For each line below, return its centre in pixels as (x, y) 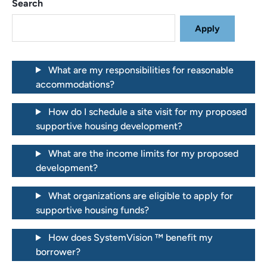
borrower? (58, 252)
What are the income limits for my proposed (143, 154)
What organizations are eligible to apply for (140, 195)
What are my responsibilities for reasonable (141, 70)
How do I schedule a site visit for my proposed (147, 111)
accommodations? (75, 84)
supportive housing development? (109, 126)
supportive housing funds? (92, 210)
